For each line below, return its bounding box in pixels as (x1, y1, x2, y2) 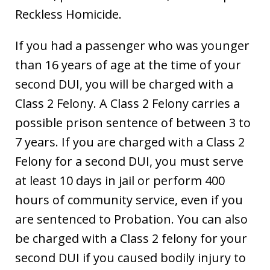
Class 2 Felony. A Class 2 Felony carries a (15, 95, 240, 112)
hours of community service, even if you (15, 192, 243, 209)
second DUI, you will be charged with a (15, 76, 233, 93)
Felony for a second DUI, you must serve (15, 153, 243, 170)
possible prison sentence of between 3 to (15, 115, 251, 131)
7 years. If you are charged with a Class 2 (15, 134, 245, 151)
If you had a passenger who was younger (15, 37, 250, 54)
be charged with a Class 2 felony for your (15, 230, 247, 247)
